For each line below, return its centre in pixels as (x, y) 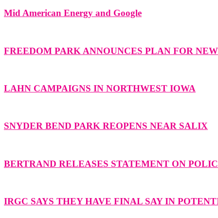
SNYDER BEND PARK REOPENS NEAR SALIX (106, 126)
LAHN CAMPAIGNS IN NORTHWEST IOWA (100, 88)
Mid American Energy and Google (73, 13)
